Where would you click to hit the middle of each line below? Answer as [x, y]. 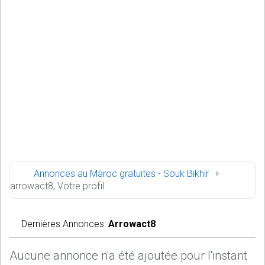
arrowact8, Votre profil [57, 186]
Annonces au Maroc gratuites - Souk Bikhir [121, 174]
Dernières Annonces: [65, 224]
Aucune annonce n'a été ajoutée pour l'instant [128, 256]
